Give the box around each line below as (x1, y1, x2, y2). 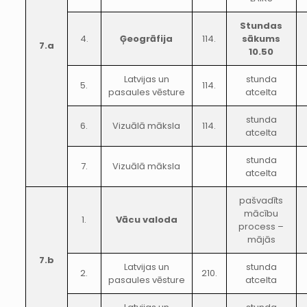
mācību (244, 207, 279, 220)
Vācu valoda (115, 213, 177, 226)
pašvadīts (239, 194, 284, 207)
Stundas (240, 19, 283, 32)
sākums (242, 32, 281, 45)
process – (238, 220, 284, 233)
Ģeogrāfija (120, 32, 173, 45)
